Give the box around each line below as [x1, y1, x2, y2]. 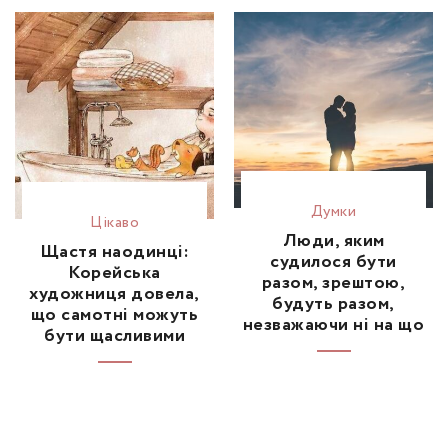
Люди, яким [282, 227, 385, 254]
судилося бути [270, 248, 397, 275]
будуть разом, [272, 290, 395, 317]
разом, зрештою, [261, 269, 406, 296]
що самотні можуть [30, 301, 199, 328]
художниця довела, [29, 280, 200, 307]
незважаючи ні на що [242, 311, 425, 338]
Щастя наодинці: [39, 238, 190, 265]
